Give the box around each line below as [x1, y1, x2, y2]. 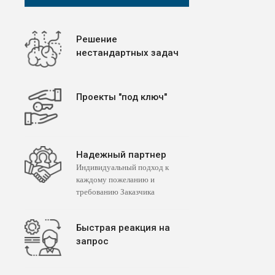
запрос [76, 236, 109, 247]
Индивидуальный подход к [76, 163, 169, 172]
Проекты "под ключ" [76, 91, 167, 103]
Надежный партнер [76, 149, 166, 161]
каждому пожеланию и [76, 175, 155, 185]
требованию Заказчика [76, 187, 155, 197]
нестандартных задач [76, 47, 179, 59]
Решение [76, 34, 117, 45]
